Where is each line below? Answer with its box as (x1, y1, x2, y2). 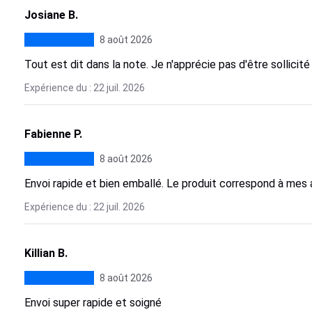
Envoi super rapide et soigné (24, 296, 162, 309)
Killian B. (24, 247, 68, 260)
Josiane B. (24, 8, 78, 22)
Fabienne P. (24, 127, 82, 141)
